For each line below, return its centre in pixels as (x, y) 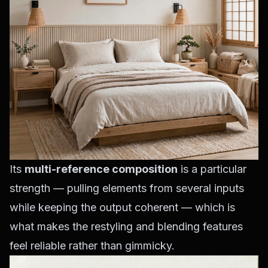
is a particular (212, 169)
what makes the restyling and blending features (126, 227)
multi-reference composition (101, 169)
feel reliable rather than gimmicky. (92, 246)
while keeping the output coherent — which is (122, 208)
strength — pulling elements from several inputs (127, 188)
